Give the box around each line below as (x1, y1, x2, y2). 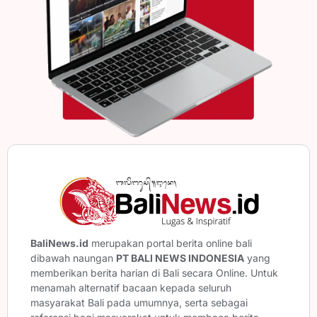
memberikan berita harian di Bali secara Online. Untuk (30, 266, 278, 279)
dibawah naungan (30, 251, 116, 264)
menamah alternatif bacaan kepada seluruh (30, 281, 231, 294)
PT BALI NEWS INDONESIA (116, 251, 244, 264)
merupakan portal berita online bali (88, 236, 252, 249)
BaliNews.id (30, 236, 88, 249)
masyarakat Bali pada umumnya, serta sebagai (30, 296, 248, 309)
